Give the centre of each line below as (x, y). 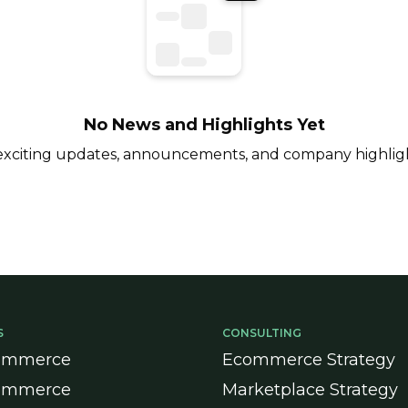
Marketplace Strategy (310, 390)
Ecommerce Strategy (309, 360)
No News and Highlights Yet (204, 125)
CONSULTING (262, 333)
